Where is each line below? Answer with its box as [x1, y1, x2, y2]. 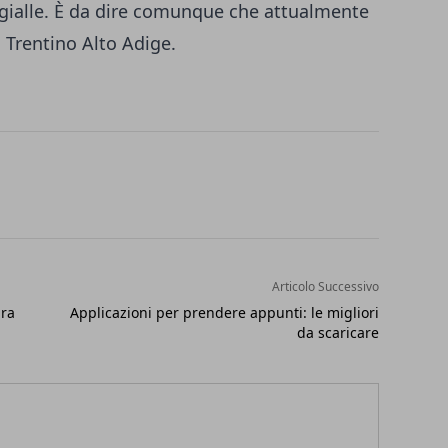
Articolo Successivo [271, 278, 379, 296]
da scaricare [296, 323, 379, 343]
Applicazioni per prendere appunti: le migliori [69, 303, 379, 323]
